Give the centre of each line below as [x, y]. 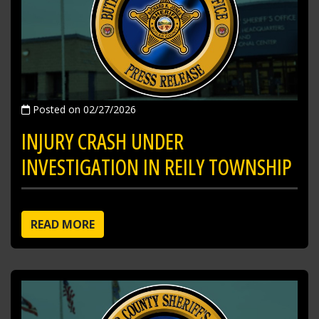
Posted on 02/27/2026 [83, 109]
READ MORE [63, 224]
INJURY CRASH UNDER [103, 141]
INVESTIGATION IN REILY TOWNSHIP [157, 167]
